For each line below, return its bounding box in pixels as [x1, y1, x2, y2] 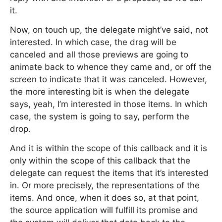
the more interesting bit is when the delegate [10, 87, 189, 97]
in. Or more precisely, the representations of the [10, 180, 200, 190]
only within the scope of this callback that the [10, 156, 190, 166]
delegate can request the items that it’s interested [10, 168, 209, 178]
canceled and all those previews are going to [10, 50, 188, 59]
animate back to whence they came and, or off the [10, 62, 212, 72]
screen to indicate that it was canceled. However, [10, 74, 207, 84]
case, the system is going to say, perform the [10, 111, 189, 121]
